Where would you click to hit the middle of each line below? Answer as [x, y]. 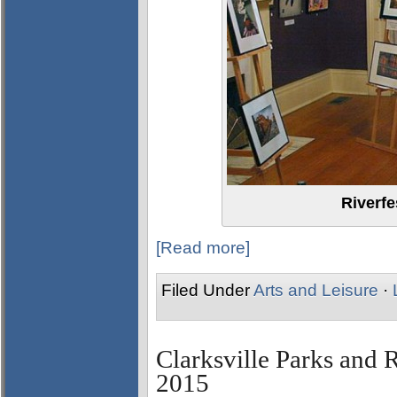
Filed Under [207, 290]
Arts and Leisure [316, 290]
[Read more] [203, 247]
